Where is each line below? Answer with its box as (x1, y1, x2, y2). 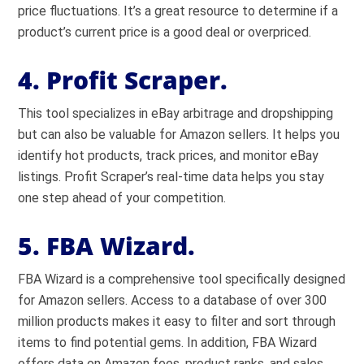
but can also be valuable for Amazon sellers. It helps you (18, 127, 340, 142)
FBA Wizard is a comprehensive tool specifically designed (18, 271, 346, 287)
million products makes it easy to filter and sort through (18, 314, 336, 329)
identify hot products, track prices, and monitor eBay (18, 148, 319, 163)
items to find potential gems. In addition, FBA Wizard (18, 335, 318, 350)
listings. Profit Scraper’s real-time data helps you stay (18, 169, 325, 184)
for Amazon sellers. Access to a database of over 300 (18, 292, 327, 308)
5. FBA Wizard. (18, 229, 196, 262)
